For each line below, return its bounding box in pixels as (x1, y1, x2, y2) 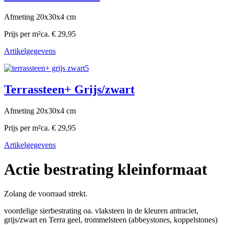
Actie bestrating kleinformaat (4, 160, 207, 178)
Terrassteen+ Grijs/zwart (4, 82, 135, 96)
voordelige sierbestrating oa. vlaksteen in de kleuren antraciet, (4, 206, 198, 215)
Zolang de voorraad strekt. (4, 189, 87, 198)
